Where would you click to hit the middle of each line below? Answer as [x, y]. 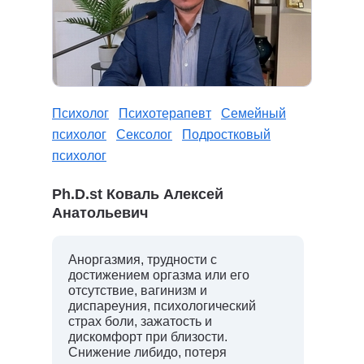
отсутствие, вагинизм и [138, 290]
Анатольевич [100, 213]
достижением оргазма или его [159, 275]
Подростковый [226, 134]
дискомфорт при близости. [148, 337]
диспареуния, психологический [162, 306]
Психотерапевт [165, 113]
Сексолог [144, 134]
